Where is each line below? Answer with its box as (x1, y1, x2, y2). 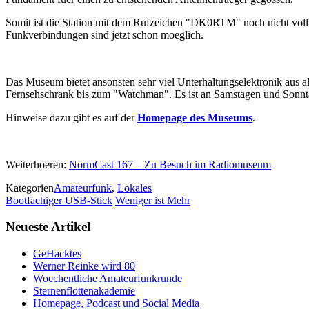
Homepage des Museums (137, 111, 252, 123)
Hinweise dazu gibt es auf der (6, 111, 137, 123)
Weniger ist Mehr (115, 194, 190, 206)
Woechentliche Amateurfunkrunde (33, 272, 182, 285)
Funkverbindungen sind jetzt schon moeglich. (6, 28, 203, 41)
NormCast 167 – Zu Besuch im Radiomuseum (69, 158, 271, 170)
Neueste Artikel (6, 219, 90, 235)
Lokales (117, 181, 152, 194)
